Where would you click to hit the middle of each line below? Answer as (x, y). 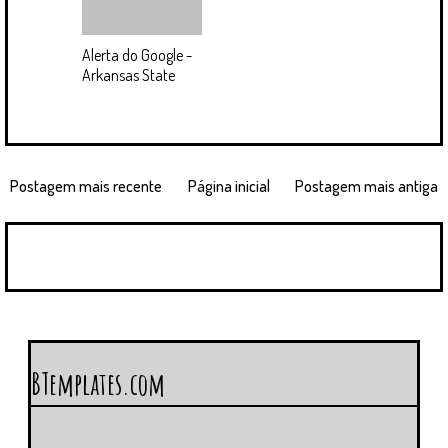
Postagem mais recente (86, 186)
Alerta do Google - (137, 55)
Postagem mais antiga (366, 186)
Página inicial (228, 186)
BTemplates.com (98, 384)
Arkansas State (128, 75)
